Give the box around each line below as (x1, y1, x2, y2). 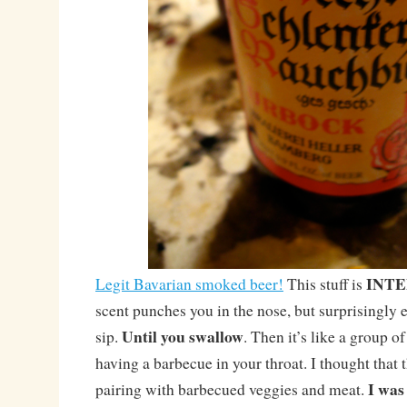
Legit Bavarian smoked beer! (94, 273, 283, 294)
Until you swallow (121, 323, 243, 348)
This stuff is (283, 273, 366, 294)
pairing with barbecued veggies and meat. (94, 378, 368, 400)
